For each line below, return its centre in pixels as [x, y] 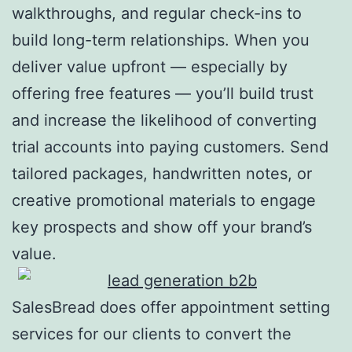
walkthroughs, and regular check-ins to [157, 13]
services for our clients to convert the [152, 334]
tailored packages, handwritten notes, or [162, 173]
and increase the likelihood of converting [164, 120]
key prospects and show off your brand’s [162, 227]
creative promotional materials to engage [164, 200]
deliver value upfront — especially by [150, 66]
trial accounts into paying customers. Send [170, 147]
